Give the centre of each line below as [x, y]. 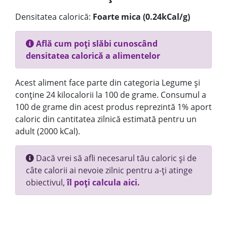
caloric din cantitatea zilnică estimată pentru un [106, 119]
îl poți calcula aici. [103, 182]
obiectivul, [46, 182]
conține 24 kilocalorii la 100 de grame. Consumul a [111, 95]
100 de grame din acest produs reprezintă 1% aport [113, 107]
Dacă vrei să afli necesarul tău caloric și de [115, 158]
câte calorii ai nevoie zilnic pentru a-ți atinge [109, 170]
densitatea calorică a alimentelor [93, 56]
